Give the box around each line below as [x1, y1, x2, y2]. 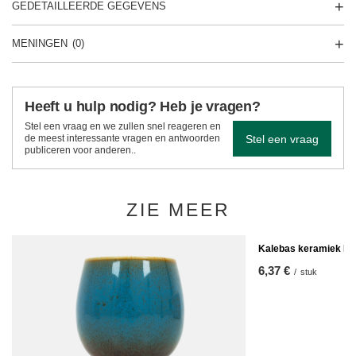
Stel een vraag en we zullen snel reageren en [25, 121, 221, 132]
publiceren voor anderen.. [25, 145, 136, 156]
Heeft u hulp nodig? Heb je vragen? [25, 99, 261, 114]
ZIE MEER [126, 199, 230, 220]
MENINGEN [12, 37, 68, 49]
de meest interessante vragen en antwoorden [25, 133, 220, 144]
